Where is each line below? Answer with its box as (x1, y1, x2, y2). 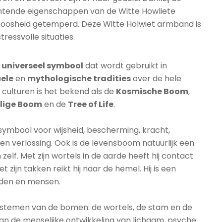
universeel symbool (1, 60, 83, 71)
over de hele (131, 73, 181, 84)
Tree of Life (68, 99, 113, 110)
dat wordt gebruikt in (83, 60, 167, 71)
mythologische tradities (27, 73, 131, 84)
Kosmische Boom (116, 86, 188, 97)
